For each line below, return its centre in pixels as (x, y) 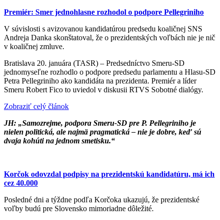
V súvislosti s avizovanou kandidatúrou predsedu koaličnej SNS (103, 28)
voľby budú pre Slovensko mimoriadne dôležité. (79, 208)
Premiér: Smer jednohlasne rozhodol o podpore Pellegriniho (104, 12)
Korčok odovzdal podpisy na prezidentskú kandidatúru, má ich (109, 174)
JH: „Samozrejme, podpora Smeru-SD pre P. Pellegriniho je (100, 123)
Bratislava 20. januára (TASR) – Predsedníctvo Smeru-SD (94, 63)
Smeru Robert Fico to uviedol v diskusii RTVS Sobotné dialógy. (104, 89)
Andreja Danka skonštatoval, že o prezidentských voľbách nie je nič (110, 37)
